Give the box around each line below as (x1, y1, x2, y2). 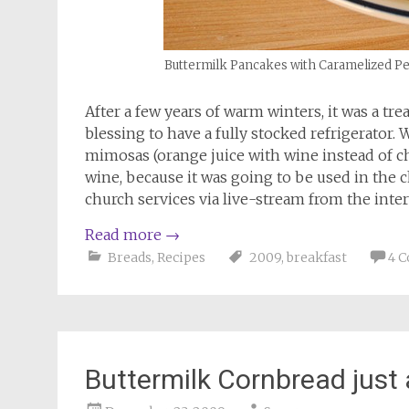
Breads (108, 248, 152, 266)
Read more (85, 225, 165, 244)
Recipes (157, 248, 205, 266)
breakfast (287, 248, 347, 266)
